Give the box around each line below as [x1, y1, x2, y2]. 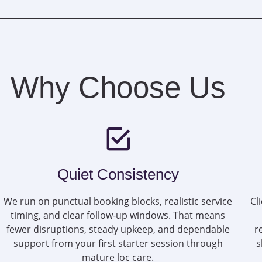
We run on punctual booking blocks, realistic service [4, 195, 233, 208]
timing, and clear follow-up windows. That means [11, 209, 226, 222]
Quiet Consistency [57, 166, 179, 184]
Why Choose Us [11, 71, 226, 105]
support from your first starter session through [13, 237, 223, 250]
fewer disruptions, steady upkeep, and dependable [6, 223, 230, 236]
